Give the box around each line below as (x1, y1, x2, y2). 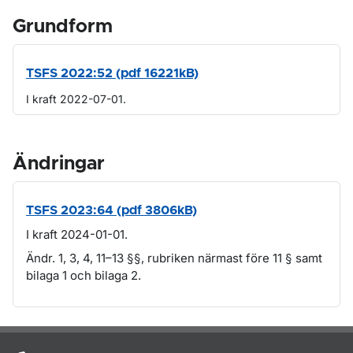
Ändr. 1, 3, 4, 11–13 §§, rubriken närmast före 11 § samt (26, 250, 322, 266)
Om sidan (12, 326, 98, 346)
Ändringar (13, 154, 105, 173)
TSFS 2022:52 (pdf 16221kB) (26, 67, 199, 80)
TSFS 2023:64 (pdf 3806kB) (26, 204, 197, 217)
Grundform (13, 17, 113, 36)
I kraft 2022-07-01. (26, 92, 126, 106)
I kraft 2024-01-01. (26, 227, 128, 242)
